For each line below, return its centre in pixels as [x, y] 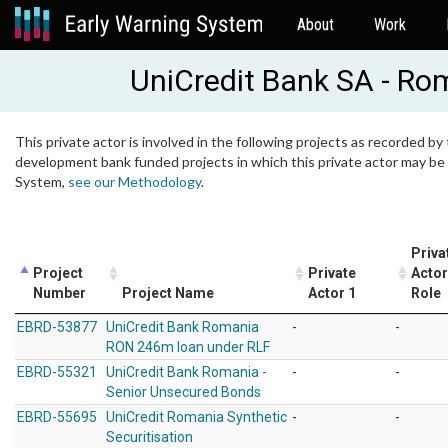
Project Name [168, 293]
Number [59, 293]
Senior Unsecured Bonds [183, 392]
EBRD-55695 [57, 417]
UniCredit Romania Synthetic [196, 417]
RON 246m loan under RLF [188, 347]
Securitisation [149, 437]
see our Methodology [134, 181]
